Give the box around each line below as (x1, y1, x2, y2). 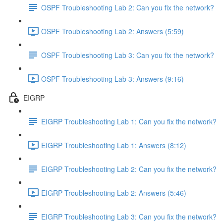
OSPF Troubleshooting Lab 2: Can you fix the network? (41, 2, 214, 12)
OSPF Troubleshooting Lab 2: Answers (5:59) (41, 26, 184, 36)
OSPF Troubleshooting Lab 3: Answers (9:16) (41, 73, 184, 84)
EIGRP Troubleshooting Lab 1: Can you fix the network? (41, 116, 217, 126)
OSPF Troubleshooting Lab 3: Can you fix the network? (41, 50, 214, 60)
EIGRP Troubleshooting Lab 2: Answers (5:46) (41, 187, 186, 198)
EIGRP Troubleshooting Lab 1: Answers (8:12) (41, 140, 186, 150)
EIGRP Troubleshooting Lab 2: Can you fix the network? (41, 164, 217, 174)
